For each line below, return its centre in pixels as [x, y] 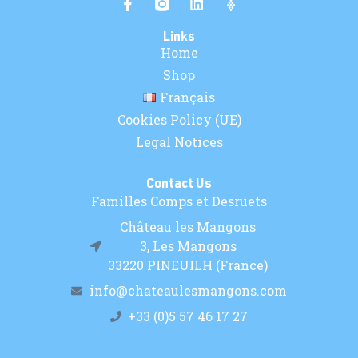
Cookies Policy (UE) [179, 120]
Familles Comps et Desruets [179, 201]
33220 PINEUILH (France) [188, 265]
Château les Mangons [188, 226]
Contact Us [179, 185]
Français [187, 97]
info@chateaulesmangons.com [188, 290]
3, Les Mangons [188, 245]
